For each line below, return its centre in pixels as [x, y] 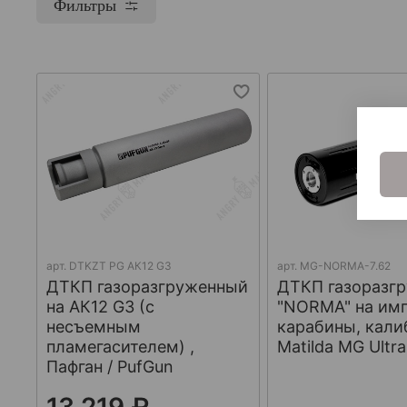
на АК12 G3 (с [100, 306]
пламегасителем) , [120, 346]
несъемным [94, 326]
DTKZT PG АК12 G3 [120, 265]
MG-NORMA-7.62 [346, 265]
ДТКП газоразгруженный [147, 286]
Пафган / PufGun [110, 366]
